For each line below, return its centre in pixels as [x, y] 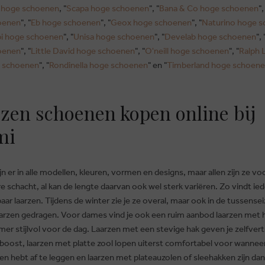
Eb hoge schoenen [66, 22]
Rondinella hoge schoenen [98, 65]
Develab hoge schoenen [210, 37]
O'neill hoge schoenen [187, 51]
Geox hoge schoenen [151, 22]
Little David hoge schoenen [83, 51]
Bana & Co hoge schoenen [209, 8]
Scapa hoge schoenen [108, 8]
